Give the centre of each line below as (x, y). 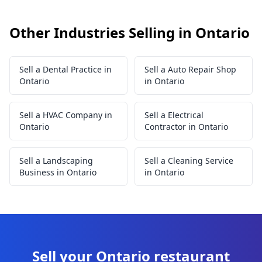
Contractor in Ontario (186, 127)
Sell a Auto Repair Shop (190, 69)
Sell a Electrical (174, 115)
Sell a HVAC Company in (66, 115)
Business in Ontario (58, 172)
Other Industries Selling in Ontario (130, 32)
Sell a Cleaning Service (189, 161)
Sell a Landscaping (56, 161)
